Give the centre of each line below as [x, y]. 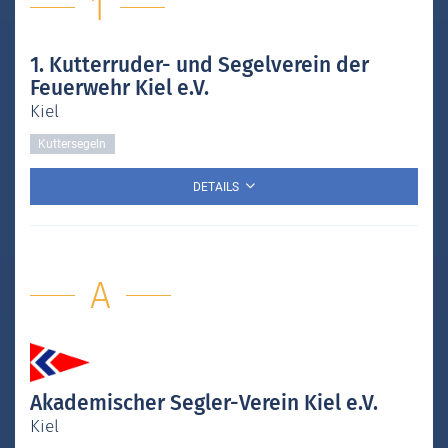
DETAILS [216, 187]
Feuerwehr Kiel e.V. [119, 88]
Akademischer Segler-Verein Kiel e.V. [204, 403]
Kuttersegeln [72, 143]
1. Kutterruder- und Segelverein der [199, 65]
